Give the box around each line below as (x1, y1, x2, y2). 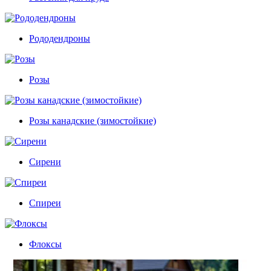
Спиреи (29, 197, 61, 208)
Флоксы (29, 238, 62, 249)
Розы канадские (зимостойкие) (29, 115, 156, 126)
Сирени (29, 156, 61, 167)
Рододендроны (29, 33, 90, 44)
